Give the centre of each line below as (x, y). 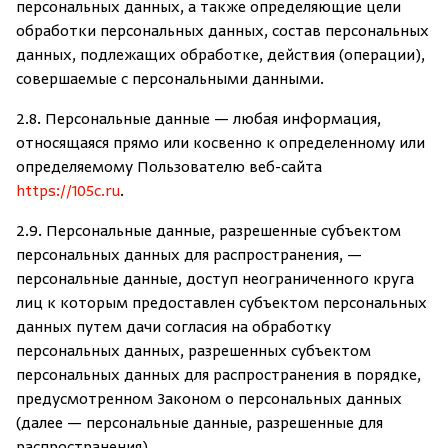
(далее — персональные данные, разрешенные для (199, 424)
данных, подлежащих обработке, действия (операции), (220, 56)
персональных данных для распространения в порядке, (218, 376)
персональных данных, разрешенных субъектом (193, 352)
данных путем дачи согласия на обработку (173, 328)
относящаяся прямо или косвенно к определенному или (220, 144)
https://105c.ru (68, 192)
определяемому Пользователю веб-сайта (169, 168)
